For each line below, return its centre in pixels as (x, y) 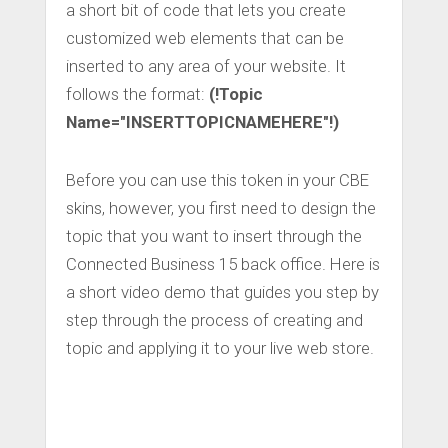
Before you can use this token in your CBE (217, 180)
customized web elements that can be (205, 38)
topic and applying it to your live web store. (220, 348)
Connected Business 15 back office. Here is (223, 264)
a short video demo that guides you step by (222, 292)
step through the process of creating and (214, 320)
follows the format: (137, 94)
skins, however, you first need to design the (221, 208)
